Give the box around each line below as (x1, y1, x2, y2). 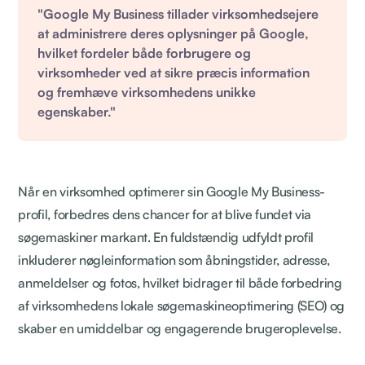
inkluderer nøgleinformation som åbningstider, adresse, (18, 251, 331, 268)
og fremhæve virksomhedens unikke (37, 83, 257, 100)
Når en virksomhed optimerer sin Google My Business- (18, 182, 326, 200)
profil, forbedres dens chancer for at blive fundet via (18, 205, 312, 222)
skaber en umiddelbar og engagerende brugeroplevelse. (18, 319, 341, 336)
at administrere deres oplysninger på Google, (37, 24, 310, 42)
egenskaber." (37, 103, 117, 120)
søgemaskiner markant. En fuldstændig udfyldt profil (18, 228, 314, 245)
